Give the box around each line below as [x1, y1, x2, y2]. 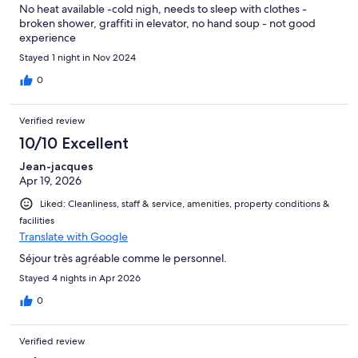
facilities [19, 214, 54, 228]
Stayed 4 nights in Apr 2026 [19, 272, 141, 285]
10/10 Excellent [19, 133, 129, 153]
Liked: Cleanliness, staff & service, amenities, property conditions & [40, 197, 330, 211]
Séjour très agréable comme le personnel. [19, 251, 227, 266]
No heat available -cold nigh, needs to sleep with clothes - [19, 2, 307, 17]
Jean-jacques [19, 159, 93, 174]
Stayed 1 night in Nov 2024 [19, 51, 136, 65]
